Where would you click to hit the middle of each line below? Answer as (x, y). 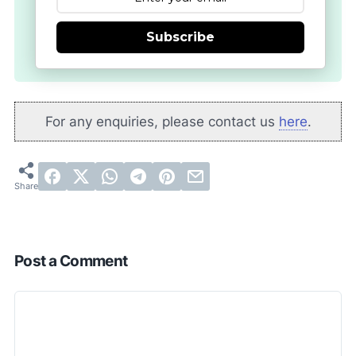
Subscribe (180, 37)
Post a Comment (71, 261)
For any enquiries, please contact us (162, 121)
